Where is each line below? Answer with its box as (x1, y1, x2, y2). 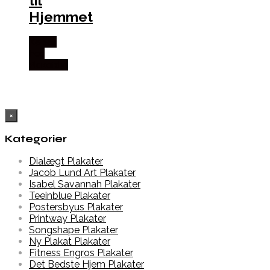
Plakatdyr (29, 58, 68, 71)
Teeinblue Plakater (29, 190, 110, 202)
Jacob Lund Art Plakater (29, 167, 136, 179)
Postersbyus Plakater (29, 201, 123, 213)
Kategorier (5, 133, 67, 146)
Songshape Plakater (29, 224, 118, 236)
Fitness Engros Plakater (29, 247, 133, 259)
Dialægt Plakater (29, 155, 103, 168)
